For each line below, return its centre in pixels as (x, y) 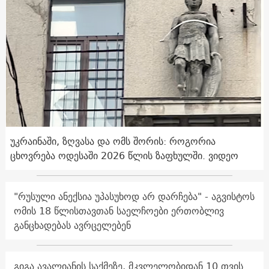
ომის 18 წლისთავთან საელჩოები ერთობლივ (119, 211)
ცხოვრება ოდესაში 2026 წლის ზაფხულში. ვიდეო (124, 156)
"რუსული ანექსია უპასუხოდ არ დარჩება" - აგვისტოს (134, 197)
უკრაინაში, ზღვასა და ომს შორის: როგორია (113, 141)
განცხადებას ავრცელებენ (72, 225)
